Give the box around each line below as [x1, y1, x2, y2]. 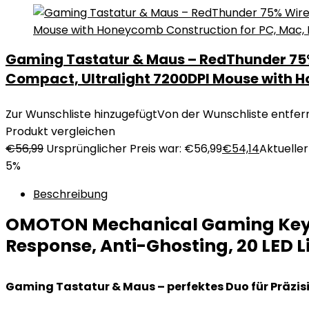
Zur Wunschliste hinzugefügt [6, 106, 157, 122]
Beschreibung [33, 186, 108, 202]
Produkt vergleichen [6, 123, 115, 139]
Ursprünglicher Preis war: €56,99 [46, 141, 222, 157]
